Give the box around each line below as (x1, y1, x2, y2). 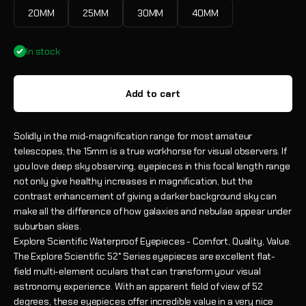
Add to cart (125, 87, 181, 100)
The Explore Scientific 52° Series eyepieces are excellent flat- (14, 250, 276, 262)
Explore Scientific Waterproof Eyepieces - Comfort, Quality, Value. (14, 235, 292, 247)
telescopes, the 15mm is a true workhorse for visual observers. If (14, 145, 287, 157)
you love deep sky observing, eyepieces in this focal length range (14, 160, 290, 172)
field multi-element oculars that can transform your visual (14, 265, 261, 277)
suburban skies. (14, 220, 81, 232)
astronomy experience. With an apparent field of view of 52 (14, 280, 263, 292)
